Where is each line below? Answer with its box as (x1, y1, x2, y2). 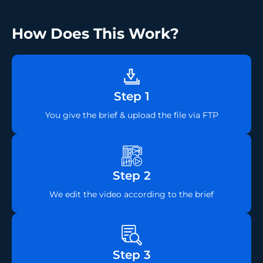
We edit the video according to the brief (49, 189, 214, 200)
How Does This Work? (12, 25, 179, 43)
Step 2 (112, 168, 151, 183)
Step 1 (113, 89, 150, 104)
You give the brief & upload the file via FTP (45, 110, 218, 121)
